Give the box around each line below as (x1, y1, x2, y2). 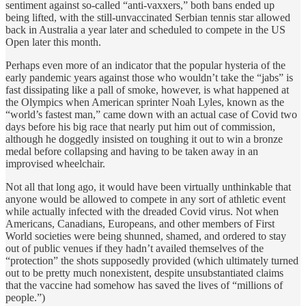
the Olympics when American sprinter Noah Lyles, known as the (5, 96, 284, 108)
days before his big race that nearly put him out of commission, (5, 120, 275, 133)
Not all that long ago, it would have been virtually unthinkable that (5, 180, 291, 193)
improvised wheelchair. (5, 157, 105, 169)
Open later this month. (5, 36, 101, 48)
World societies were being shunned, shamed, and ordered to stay (5, 229, 286, 242)
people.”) (5, 291, 45, 303)
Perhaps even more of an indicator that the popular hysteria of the (5, 59, 286, 71)
